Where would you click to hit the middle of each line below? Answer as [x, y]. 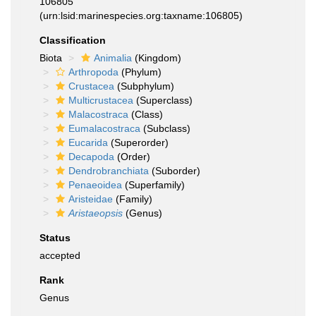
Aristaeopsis [96, 213]
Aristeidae [91, 199]
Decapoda [91, 157]
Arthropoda [93, 72]
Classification [73, 40]
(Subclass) [165, 128]
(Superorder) [138, 142]
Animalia [113, 58]
